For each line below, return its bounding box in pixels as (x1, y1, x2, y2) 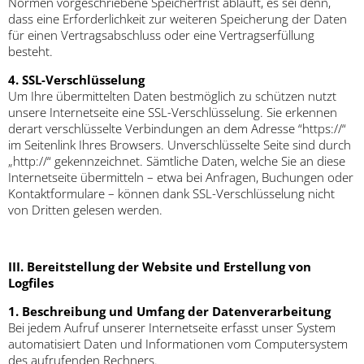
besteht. (8, 43, 53, 60)
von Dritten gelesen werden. (8, 201, 162, 219)
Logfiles (8, 275, 54, 292)
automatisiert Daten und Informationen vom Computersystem (8, 336, 348, 353)
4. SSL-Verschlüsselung (8, 71, 145, 89)
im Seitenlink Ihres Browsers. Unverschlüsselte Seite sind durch (8, 136, 351, 154)
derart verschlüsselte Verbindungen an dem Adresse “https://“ (8, 120, 346, 137)
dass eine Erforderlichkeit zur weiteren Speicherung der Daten (8, 11, 347, 28)
